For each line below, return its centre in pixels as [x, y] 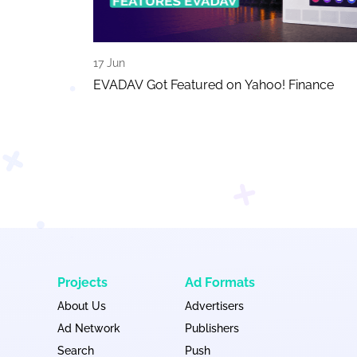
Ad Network [89, 328]
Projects [82, 282]
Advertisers [214, 306]
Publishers [212, 328]
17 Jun [109, 63]
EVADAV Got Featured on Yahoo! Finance [214, 85]
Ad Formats [220, 282]
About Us [82, 306]
